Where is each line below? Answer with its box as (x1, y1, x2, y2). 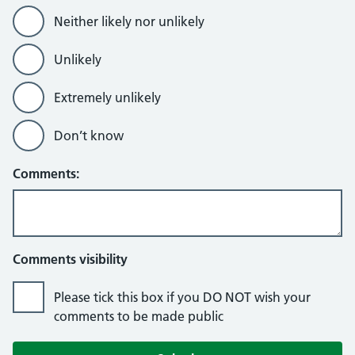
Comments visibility (13, 251, 128, 267)
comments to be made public (54, 308, 223, 324)
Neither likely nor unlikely (54, 13, 204, 29)
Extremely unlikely (54, 90, 161, 105)
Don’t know (54, 128, 124, 143)
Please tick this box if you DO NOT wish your (54, 289, 311, 305)
